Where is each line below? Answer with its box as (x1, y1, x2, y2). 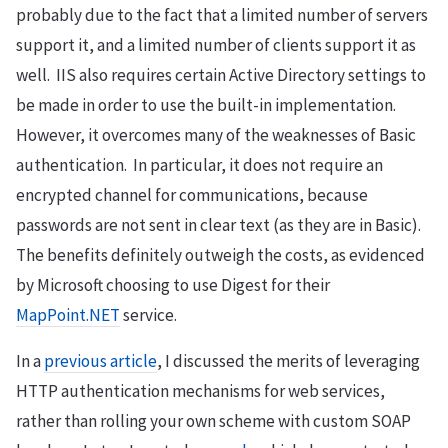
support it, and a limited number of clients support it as (16, 34, 416, 56)
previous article (44, 350, 157, 372)
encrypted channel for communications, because (16, 184, 368, 206)
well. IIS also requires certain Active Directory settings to (16, 64, 426, 86)
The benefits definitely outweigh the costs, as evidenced (16, 244, 425, 266)
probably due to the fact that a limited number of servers (16, 4, 428, 26)
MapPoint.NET (16, 304, 120, 326)
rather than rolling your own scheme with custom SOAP (16, 410, 411, 432)
